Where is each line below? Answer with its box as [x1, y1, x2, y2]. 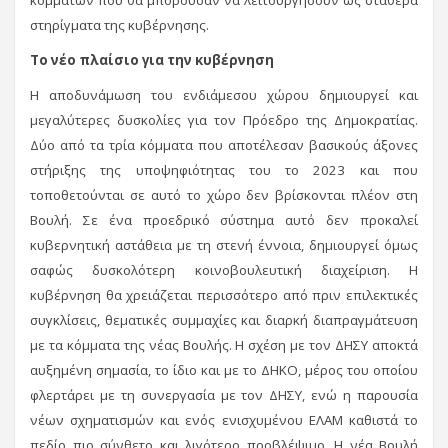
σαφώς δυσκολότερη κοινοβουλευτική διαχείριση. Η [30, 260, 418, 279]
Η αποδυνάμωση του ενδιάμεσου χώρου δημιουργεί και [30, 85, 418, 104]
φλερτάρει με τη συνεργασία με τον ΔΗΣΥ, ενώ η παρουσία [30, 385, 418, 404]
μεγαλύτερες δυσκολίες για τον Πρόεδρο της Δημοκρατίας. [30, 110, 418, 129]
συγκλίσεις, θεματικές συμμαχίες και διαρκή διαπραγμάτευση [30, 310, 418, 329]
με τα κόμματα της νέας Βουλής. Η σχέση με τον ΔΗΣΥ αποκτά [30, 335, 418, 354]
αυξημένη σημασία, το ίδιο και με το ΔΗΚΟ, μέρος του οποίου [30, 360, 418, 379]
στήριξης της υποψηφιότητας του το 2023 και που [30, 160, 418, 179]
